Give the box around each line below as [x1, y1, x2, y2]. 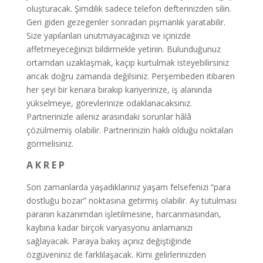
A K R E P [26, 159, 65, 171]
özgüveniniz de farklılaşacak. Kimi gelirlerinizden [26, 249, 206, 260]
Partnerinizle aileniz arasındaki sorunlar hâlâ [26, 111, 191, 122]
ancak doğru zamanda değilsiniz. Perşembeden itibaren [26, 70, 235, 82]
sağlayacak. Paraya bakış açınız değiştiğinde [26, 235, 191, 247]
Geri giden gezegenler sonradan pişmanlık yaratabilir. [26, 16, 225, 28]
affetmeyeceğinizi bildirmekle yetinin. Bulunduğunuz [26, 43, 221, 55]
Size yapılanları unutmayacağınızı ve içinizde [26, 30, 191, 41]
